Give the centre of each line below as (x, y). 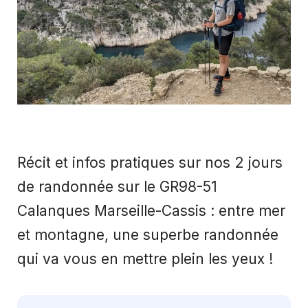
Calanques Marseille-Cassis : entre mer (151, 210)
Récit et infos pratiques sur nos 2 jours (150, 162)
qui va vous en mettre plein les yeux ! (145, 258)
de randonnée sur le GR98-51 (117, 186)
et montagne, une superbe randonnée (148, 234)
